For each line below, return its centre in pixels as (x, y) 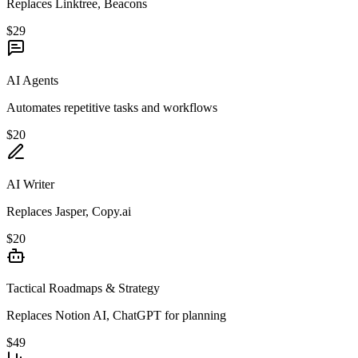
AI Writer (30, 184)
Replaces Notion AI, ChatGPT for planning (116, 315)
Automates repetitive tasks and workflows (112, 107)
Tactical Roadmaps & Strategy (83, 288)
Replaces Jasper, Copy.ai (69, 211)
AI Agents (32, 80)
